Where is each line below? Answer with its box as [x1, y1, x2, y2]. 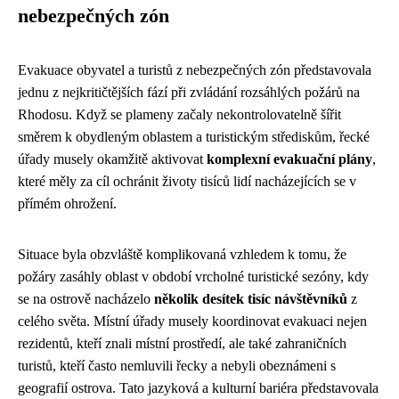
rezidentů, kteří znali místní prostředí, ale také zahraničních [18, 335, 346, 351]
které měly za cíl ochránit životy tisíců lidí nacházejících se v [18, 173, 356, 189]
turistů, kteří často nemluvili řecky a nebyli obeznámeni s [18, 357, 336, 373]
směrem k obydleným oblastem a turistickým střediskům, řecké [18, 128, 370, 144]
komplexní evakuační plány [207, 151, 372, 167]
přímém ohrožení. [18, 195, 117, 211]
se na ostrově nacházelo [18, 290, 154, 306]
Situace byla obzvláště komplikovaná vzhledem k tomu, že [18, 246, 346, 262]
